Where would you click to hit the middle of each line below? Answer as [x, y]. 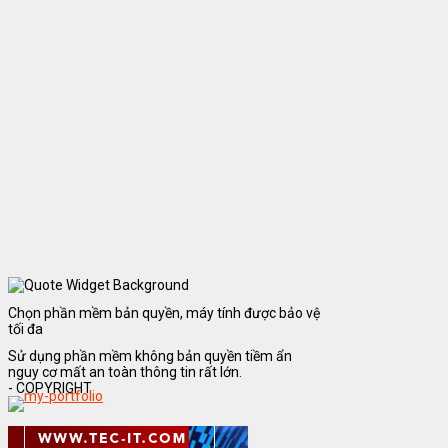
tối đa [25, 328]
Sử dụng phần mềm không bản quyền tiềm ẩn [150, 356]
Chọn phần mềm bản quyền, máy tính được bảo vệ [164, 312]
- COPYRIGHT [50, 388]
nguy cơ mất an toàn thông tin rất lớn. [125, 372]
